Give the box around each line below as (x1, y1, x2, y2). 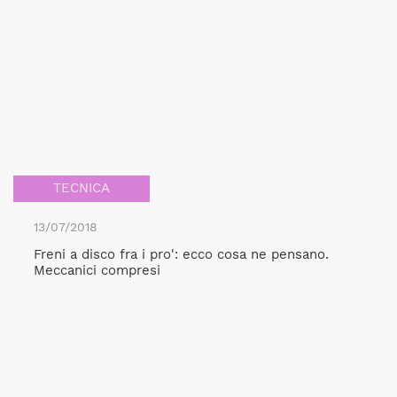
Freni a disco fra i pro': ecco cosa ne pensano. (33, 246, 329, 262)
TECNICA (53, 180, 110, 196)
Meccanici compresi (33, 262, 160, 278)
